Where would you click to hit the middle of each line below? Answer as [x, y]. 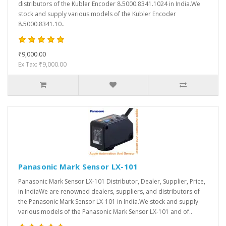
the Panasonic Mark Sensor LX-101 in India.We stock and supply [108, 202]
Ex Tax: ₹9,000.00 [42, 65]
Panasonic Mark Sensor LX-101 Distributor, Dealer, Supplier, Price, [112, 182]
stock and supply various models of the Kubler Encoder [97, 14]
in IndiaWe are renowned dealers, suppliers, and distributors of [109, 192]
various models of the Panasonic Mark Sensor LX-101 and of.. [105, 212]
